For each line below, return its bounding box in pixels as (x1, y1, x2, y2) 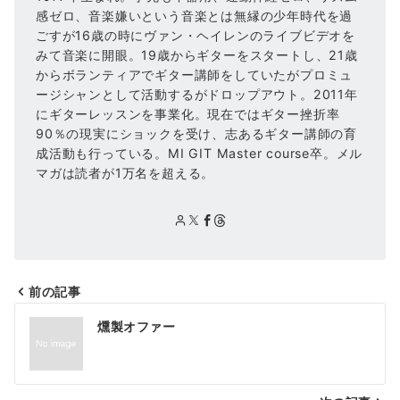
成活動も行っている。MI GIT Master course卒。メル (36, 146, 363, 161)
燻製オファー (97, 319, 176, 334)
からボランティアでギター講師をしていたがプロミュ (36, 67, 354, 82)
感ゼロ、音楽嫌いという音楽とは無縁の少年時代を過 (36, 8, 354, 23)
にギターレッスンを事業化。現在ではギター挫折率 (36, 106, 340, 121)
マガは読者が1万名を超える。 (36, 165, 215, 180)
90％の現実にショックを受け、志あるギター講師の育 (36, 126, 357, 141)
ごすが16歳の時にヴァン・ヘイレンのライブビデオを (36, 28, 356, 43)
